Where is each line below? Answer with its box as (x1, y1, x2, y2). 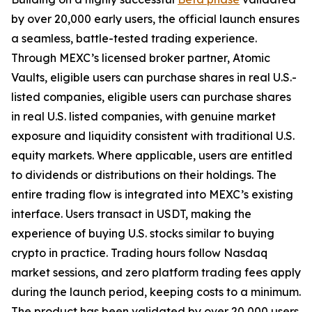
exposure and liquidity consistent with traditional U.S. (11, 128, 295, 143)
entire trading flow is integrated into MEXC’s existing (11, 187, 293, 201)
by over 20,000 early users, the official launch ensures (11, 11, 299, 26)
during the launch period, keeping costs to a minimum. (11, 284, 301, 299)
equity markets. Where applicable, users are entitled (11, 148, 292, 162)
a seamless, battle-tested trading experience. (11, 31, 257, 45)
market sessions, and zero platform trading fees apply (11, 265, 301, 279)
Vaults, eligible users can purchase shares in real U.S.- (11, 70, 297, 84)
